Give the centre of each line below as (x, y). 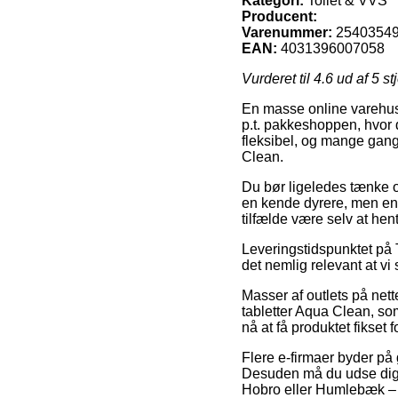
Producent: (279, 16)
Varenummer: (287, 32)
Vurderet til (278, 78)
